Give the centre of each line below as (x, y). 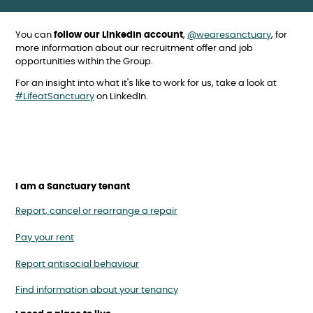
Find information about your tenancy (97, 291)
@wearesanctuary (229, 35)
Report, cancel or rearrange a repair (96, 212)
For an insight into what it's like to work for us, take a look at (146, 84)
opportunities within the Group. (84, 61)
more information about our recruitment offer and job (134, 48)
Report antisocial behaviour (77, 264)
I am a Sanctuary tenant (73, 187)
